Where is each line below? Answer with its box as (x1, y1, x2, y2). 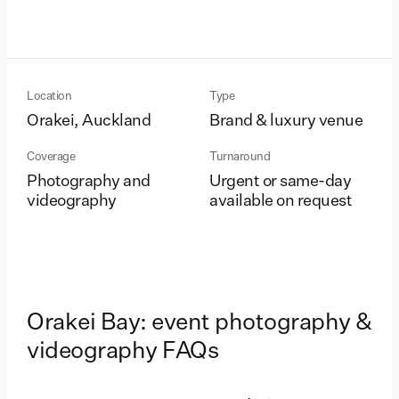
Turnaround (209, 151, 270, 164)
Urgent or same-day (209, 174, 351, 191)
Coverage (27, 151, 75, 164)
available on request (209, 193, 352, 210)
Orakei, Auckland (27, 113, 151, 130)
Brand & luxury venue (209, 113, 362, 130)
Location (27, 91, 71, 103)
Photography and (27, 174, 151, 191)
